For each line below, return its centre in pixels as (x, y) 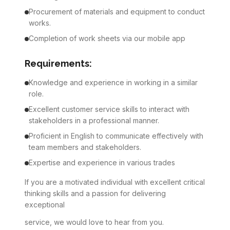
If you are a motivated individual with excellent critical (115, 182)
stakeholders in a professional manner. (94, 120)
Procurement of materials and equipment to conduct (117, 12)
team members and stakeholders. (85, 147)
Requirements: (58, 63)
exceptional (45, 205)
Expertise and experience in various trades (102, 162)
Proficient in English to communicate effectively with (116, 136)
